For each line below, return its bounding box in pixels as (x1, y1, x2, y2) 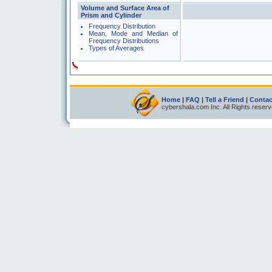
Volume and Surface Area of (81, 4, 169, 12)
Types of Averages (89, 44, 144, 52)
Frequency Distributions (89, 37, 159, 44)
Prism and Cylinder (81, 12, 141, 19)
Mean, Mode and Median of (89, 30, 178, 37)
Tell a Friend (205, 96, 244, 103)
